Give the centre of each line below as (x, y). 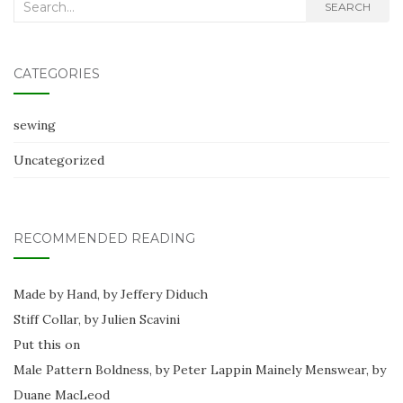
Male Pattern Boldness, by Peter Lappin (133, 370)
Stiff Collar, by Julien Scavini (97, 320)
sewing (35, 125)
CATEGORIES (57, 74)
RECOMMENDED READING (104, 239)
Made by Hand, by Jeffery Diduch (111, 295)
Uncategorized (59, 161)
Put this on (47, 345)
